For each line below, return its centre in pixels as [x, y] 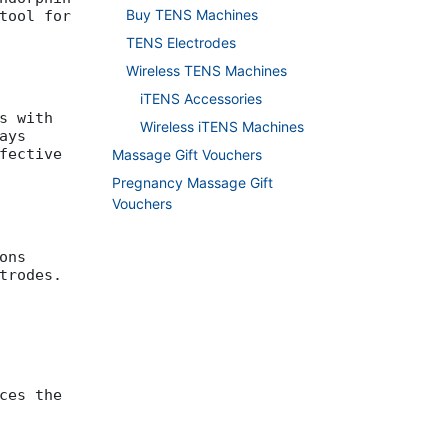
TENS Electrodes [181, 43]
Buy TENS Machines [192, 15]
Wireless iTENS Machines [222, 127]
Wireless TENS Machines [206, 71]
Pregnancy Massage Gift [192, 183]
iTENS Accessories [201, 99]
